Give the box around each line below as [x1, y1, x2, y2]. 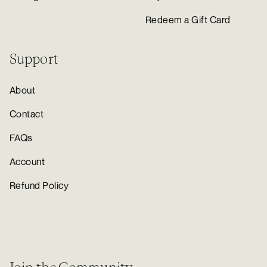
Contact [10, 108, 44, 120]
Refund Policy [10, 179, 69, 192]
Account [10, 156, 45, 168]
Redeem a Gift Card [145, 14, 231, 26]
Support [10, 51, 58, 67]
